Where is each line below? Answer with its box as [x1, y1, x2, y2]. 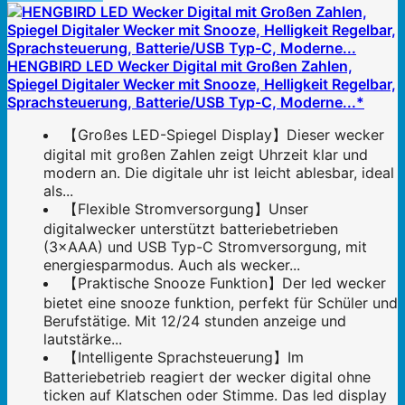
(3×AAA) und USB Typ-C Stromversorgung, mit [43, 237, 367, 256]
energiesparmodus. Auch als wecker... [43, 255, 300, 274]
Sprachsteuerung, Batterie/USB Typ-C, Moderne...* [7, 92, 364, 111]
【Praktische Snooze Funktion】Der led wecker [63, 273, 386, 292]
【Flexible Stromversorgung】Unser [63, 199, 308, 218]
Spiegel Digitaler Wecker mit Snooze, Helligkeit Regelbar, [7, 74, 396, 93]
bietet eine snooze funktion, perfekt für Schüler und [43, 293, 398, 312]
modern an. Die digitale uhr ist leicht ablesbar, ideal [43, 163, 394, 182]
